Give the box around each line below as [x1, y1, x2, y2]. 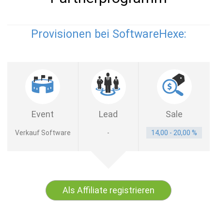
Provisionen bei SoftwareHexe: [31, 28, 186, 41]
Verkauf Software [15, 129, 71, 137]
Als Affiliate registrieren [62, 185, 155, 195]
